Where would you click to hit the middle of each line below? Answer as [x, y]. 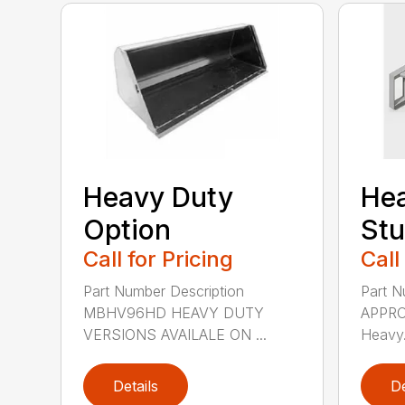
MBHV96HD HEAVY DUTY [174, 313]
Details [136, 386]
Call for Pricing [159, 259]
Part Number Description [164, 292]
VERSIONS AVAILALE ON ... [175, 335]
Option [127, 230]
